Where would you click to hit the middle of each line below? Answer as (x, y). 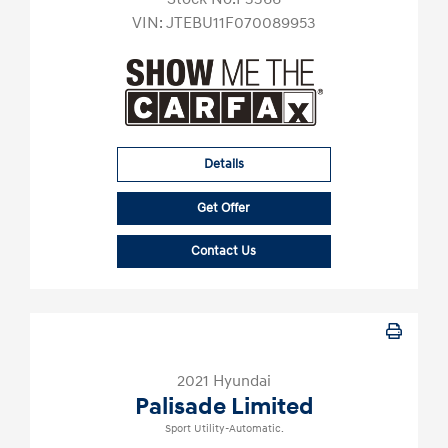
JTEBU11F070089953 (241, 23)
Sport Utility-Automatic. (224, 429)
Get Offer (224, 208)
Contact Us (224, 251)
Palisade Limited (224, 407)
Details (223, 164)
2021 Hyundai (224, 381)
